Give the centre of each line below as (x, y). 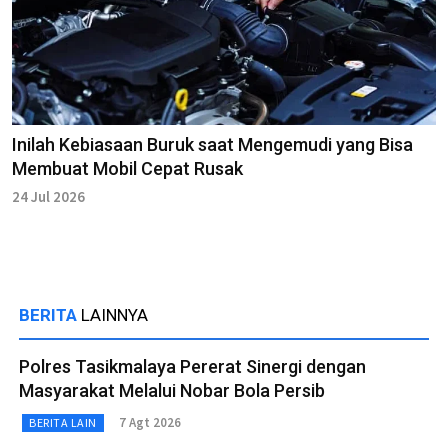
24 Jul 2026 (48, 196)
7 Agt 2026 (149, 423)
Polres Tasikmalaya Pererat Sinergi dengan (192, 366)
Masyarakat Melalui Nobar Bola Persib (172, 390)
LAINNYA (114, 314)
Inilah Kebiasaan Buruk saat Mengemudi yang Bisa (212, 144)
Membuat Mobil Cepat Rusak (127, 168)
